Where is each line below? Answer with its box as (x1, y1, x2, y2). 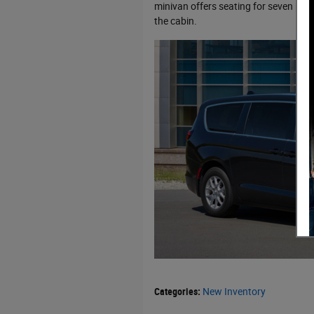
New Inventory (203, 286, 266, 297)
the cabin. (154, 15, 197, 27)
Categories (154, 286, 198, 297)
